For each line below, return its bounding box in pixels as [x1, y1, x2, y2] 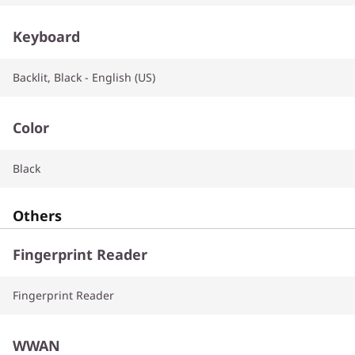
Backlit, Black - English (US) [13, 69, 155, 85]
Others [13, 205, 62, 225]
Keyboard [13, 26, 80, 46]
